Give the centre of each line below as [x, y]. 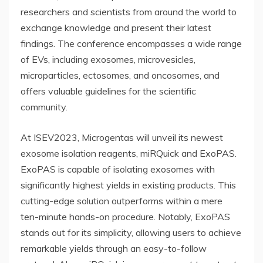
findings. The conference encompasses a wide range [131, 43]
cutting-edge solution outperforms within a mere [122, 200]
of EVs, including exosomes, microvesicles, [108, 59]
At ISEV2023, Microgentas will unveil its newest [122, 137]
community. [44, 107]
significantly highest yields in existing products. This [128, 185]
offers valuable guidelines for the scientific [108, 91]
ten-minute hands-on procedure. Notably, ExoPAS [125, 216]
